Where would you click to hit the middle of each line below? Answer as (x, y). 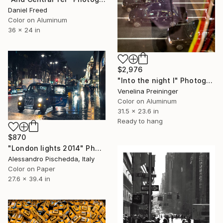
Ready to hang (140, 121)
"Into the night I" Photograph (210, 81)
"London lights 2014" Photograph (98, 148)
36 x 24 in (24, 30)
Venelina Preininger (148, 91)
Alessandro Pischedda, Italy (51, 159)
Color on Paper (32, 169)
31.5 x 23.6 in (138, 111)
